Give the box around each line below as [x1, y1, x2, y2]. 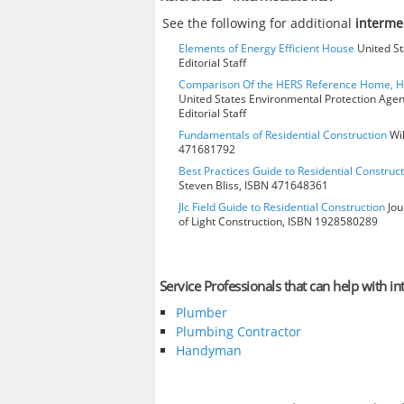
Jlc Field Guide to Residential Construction [179, 198, 385, 215]
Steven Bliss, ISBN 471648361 [179, 177, 328, 193]
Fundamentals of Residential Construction [179, 126, 387, 142]
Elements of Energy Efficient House [179, 40, 354, 56]
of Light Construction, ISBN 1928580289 [179, 213, 378, 229]
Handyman [175, 342, 242, 360]
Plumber [175, 304, 227, 322]
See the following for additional [162, 14, 356, 32]
